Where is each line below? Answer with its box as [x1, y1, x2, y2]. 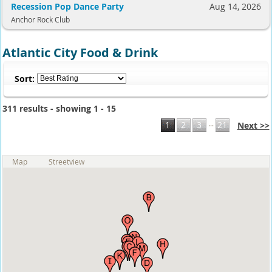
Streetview [49, 157, 85, 166]
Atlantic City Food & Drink [2, 44, 158, 61]
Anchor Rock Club [10, 15, 70, 24]
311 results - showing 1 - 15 [2, 103, 117, 114]
